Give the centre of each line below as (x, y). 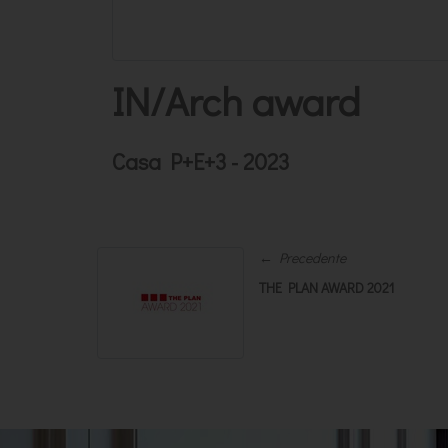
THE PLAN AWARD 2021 (326, 287)
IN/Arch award (236, 100)
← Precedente (302, 257)
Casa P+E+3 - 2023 (200, 160)
